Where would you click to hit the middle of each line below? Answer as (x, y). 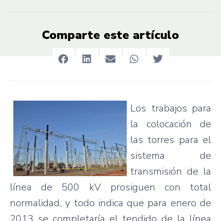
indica (110, 203)
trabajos (169, 108)
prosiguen (133, 187)
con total (183, 187)
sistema (147, 155)
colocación (169, 124)
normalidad (35, 203)
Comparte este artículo (110, 35)
